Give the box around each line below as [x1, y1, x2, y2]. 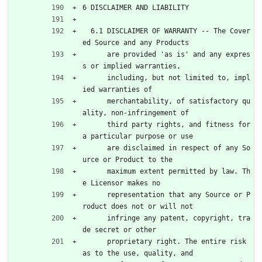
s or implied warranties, [82, 61, 181, 70]
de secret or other [82, 225, 156, 234]
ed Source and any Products [82, 38, 189, 47]
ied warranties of [82, 85, 152, 94]
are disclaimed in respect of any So [82, 143, 107, 152]
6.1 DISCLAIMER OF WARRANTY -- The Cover [82, 26, 91, 35]
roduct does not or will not [82, 202, 193, 211]
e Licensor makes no [82, 178, 160, 187]
